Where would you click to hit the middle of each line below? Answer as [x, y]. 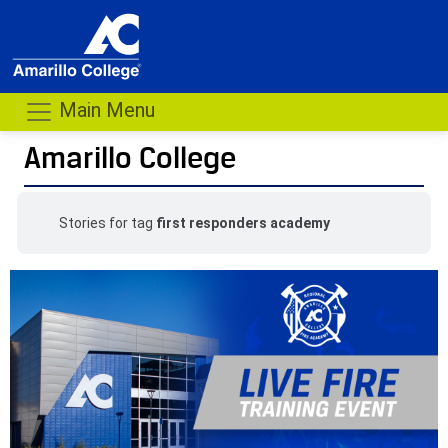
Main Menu [104, 110]
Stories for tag [107, 222]
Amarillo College [130, 157]
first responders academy [242, 222]
